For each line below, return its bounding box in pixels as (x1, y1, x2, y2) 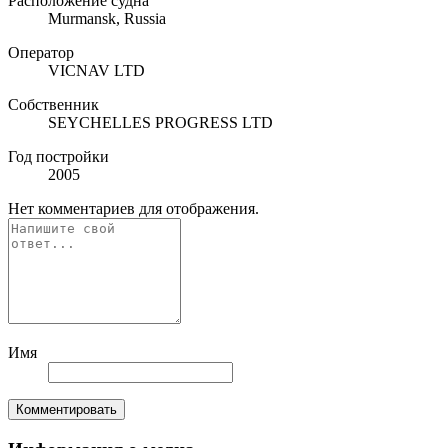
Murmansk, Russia (48, 10, 166, 28)
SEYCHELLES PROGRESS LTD (48, 114, 273, 132)
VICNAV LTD (48, 62, 145, 80)
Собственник (8, 96, 99, 114)
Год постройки (8, 148, 109, 166)
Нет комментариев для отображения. (8, 200, 259, 218)
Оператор (8, 44, 74, 62)
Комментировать (16, 402, 117, 418)
